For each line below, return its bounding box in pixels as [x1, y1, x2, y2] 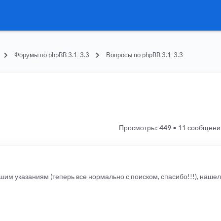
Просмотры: [118, 123, 159, 132]
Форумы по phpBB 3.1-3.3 [14, 51, 89, 59]
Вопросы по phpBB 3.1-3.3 [106, 51, 183, 59]
